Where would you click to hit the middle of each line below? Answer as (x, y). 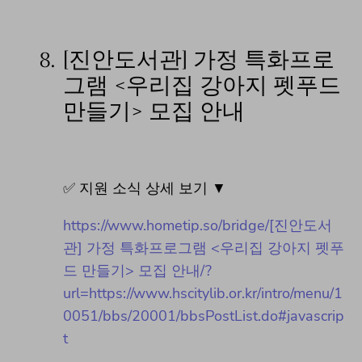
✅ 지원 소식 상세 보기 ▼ (145, 189)
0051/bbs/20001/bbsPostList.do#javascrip (204, 316)
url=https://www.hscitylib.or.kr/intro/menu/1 (203, 294)
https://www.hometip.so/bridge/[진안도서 (198, 226)
